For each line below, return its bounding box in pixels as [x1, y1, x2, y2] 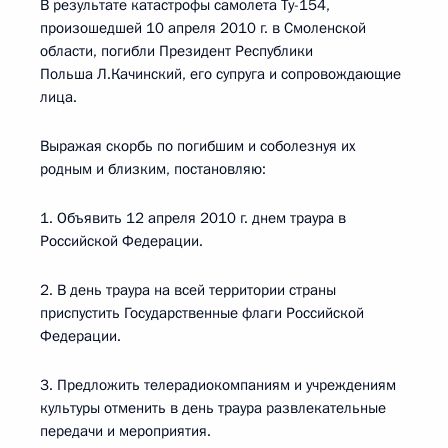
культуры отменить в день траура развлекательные [40, 398, 386, 418]
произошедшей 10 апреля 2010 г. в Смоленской [40, 18, 366, 38]
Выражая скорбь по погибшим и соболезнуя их [40, 136, 356, 156]
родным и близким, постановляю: [40, 159, 266, 179]
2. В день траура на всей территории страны [40, 280, 336, 300]
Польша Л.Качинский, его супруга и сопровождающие [40, 64, 401, 84]
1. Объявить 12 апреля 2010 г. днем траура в [40, 208, 346, 228]
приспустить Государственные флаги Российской [40, 303, 364, 323]
